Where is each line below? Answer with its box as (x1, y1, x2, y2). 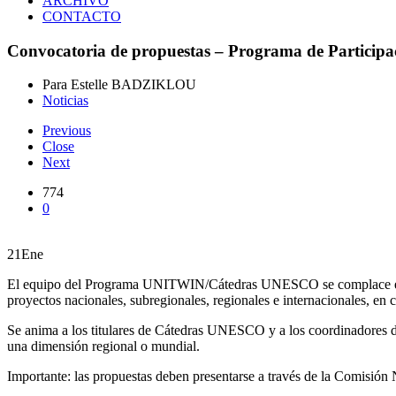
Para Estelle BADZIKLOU (42, 77, 196, 93)
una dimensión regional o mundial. (7, 339, 200, 354)
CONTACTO (42, 9, 121, 24)
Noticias (42, 93, 88, 109)
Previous (42, 123, 91, 139)
